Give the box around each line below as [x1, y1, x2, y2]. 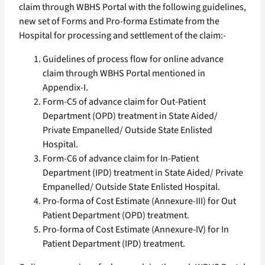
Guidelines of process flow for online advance [43, 53, 224, 66]
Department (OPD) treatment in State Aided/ [43, 109, 218, 123]
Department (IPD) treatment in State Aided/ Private [43, 166, 243, 180]
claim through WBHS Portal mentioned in [43, 67, 205, 80]
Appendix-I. [43, 81, 88, 95]
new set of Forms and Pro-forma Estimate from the [19, 15, 219, 28]
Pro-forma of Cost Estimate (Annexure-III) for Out [43, 195, 236, 208]
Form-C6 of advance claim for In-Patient [43, 152, 199, 166]
